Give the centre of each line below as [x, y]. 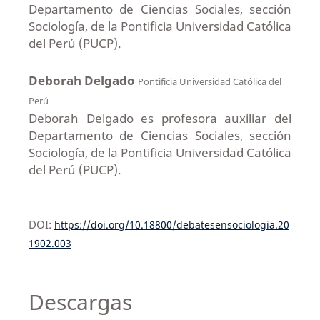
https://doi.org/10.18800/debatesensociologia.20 [171, 224]
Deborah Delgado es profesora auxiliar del [160, 118]
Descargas [80, 301]
